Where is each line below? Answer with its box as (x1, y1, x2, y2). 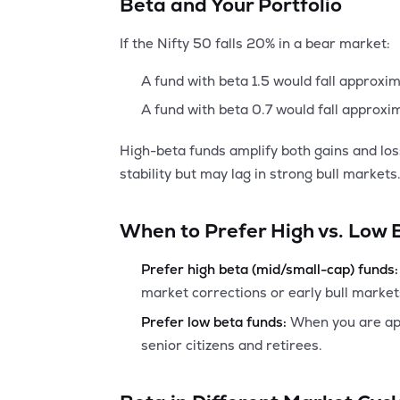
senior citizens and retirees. (141, 336, 323, 354)
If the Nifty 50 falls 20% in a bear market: (120, 35, 391, 52)
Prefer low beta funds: (141, 312, 287, 330)
